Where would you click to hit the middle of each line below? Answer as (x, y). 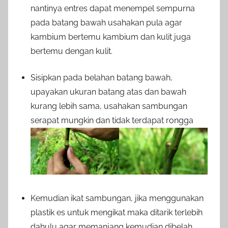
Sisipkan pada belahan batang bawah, (102, 78)
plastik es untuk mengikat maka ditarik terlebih (117, 213)
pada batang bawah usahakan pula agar (106, 23)
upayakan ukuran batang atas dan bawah (108, 92)
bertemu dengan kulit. (72, 51)
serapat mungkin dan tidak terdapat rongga (112, 121)
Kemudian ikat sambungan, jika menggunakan (117, 198)
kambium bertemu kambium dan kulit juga (111, 37)
